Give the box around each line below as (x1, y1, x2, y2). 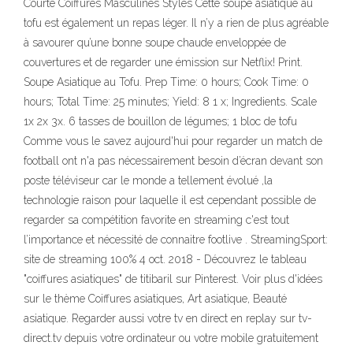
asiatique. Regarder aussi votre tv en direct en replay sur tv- (24, 312, 312, 325)
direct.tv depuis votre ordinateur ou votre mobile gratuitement (24, 332, 318, 344)
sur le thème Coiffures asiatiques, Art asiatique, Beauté (24, 292, 287, 305)
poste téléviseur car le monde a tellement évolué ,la (24, 174, 273, 187)
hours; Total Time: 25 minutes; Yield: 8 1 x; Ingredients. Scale (24, 95, 317, 108)
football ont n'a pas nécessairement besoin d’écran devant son (24, 154, 323, 167)
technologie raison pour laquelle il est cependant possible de (24, 194, 316, 206)
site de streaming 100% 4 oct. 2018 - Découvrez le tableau (24, 253, 307, 266)
